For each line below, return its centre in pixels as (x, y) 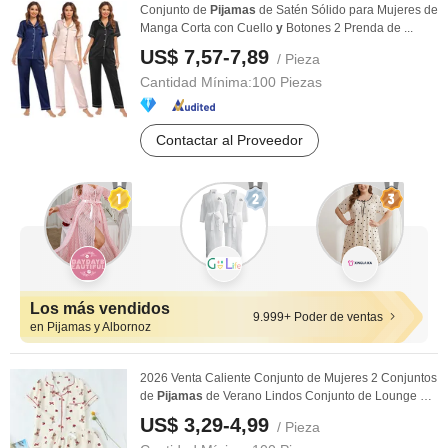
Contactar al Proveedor (229, 140)
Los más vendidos (100, 308)
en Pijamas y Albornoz (90, 327)
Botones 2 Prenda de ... (348, 28)
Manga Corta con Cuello (208, 28)
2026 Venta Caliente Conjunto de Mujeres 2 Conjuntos (288, 378)
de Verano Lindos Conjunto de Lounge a (315, 396)
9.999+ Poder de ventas (318, 317)
